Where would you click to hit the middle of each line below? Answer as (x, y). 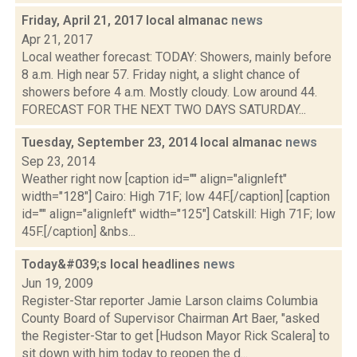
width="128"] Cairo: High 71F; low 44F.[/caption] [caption (176, 196)
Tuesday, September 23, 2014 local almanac (153, 142)
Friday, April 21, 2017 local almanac (126, 20)
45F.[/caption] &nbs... (78, 231)
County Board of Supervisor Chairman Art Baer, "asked (171, 318)
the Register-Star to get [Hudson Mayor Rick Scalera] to (176, 336)
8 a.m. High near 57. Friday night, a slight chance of (161, 75)
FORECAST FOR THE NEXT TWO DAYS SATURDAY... (164, 110)
